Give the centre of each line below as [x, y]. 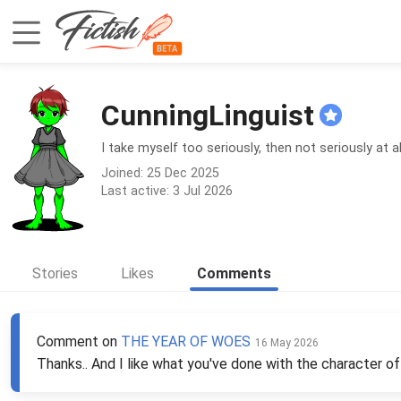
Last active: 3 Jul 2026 [167, 191]
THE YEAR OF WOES [186, 341]
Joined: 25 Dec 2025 [160, 173]
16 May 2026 [287, 343]
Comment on [79, 341]
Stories [55, 273]
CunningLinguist [208, 115]
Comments [234, 273]
